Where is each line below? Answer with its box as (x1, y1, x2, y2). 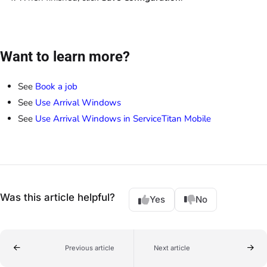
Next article (153, 243, 190, 252)
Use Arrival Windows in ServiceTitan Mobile (35, 113, 211, 125)
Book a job (35, 80, 77, 93)
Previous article (64, 243, 114, 252)
